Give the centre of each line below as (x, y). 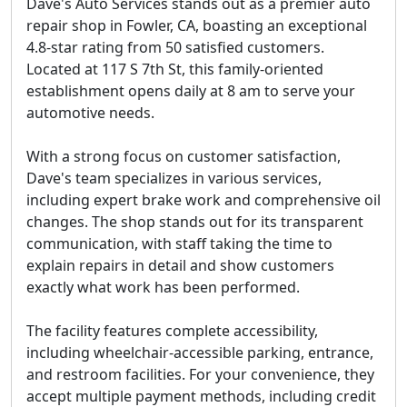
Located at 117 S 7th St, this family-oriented (175, 69)
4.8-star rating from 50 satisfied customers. (175, 47)
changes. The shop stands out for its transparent (195, 222)
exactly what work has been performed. (163, 287)
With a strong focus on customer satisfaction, (184, 156)
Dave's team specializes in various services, (174, 178)
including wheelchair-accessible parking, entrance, (200, 352)
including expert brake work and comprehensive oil (203, 200)
